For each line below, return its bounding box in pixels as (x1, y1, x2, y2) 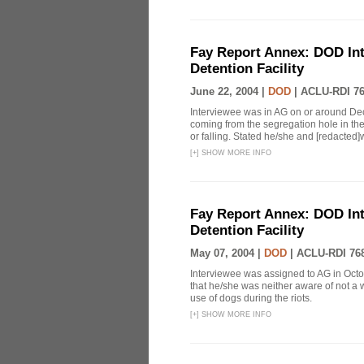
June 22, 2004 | (190, 85, 268, 97)
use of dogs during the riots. (190, 292, 312, 304)
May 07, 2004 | (190, 247, 264, 259)
